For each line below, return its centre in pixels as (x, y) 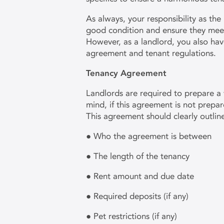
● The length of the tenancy (139, 156)
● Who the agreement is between (150, 136)
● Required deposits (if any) (138, 196)
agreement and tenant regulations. (152, 53)
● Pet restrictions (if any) (133, 216)
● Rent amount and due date (141, 176)
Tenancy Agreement (127, 73)
